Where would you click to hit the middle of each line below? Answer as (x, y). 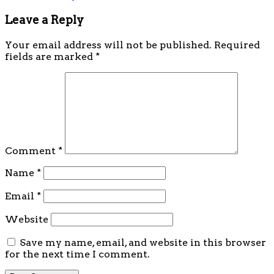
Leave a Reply (44, 20)
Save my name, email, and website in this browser (143, 243)
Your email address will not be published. (108, 45)
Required (237, 45)
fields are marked (50, 57)
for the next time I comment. (77, 254)
